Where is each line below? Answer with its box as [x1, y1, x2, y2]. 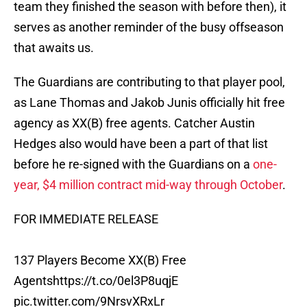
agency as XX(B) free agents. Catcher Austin [14, 116, 255, 131]
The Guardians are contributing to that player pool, [14, 75, 285, 90]
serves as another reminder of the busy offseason [14, 20, 284, 35]
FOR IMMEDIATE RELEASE [14, 212, 158, 227]
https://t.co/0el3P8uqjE [53, 273, 178, 288]
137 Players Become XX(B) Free [14, 253, 186, 268]
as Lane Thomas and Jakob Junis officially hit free [14, 95, 285, 110]
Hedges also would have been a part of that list [14, 136, 268, 151]
